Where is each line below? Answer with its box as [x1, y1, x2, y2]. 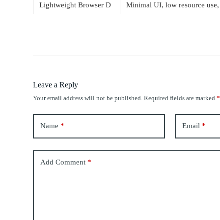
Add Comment [40, 158, 86, 166]
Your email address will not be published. [33, 94, 143, 102]
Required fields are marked [144, 94, 217, 102]
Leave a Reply [33, 80, 79, 89]
